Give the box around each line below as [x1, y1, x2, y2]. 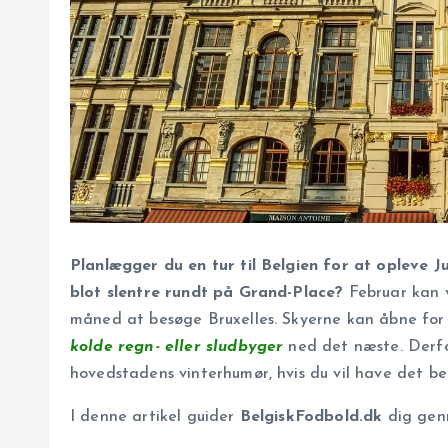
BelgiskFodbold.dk [239, 409, 383, 426]
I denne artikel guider [70, 409, 240, 426]
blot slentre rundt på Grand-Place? [70, 285, 344, 302]
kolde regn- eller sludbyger [70, 339, 284, 356]
